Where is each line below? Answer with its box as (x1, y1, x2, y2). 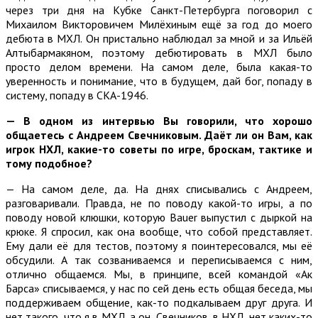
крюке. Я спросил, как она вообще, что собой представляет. (6, 224, 312, 238)
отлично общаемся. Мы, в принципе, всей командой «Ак (6, 266, 312, 281)
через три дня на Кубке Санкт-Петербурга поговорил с (6, 2, 312, 17)
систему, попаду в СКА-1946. (6, 87, 148, 102)
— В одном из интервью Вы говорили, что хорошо (6, 113, 312, 128)
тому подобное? (6, 155, 92, 170)
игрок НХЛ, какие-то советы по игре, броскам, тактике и (6, 141, 312, 156)
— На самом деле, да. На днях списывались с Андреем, (6, 181, 312, 196)
